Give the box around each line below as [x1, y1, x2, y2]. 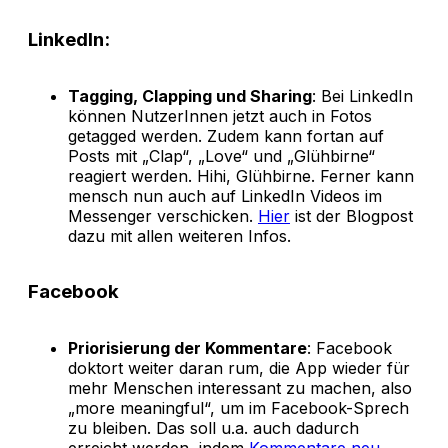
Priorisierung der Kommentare [68, 338, 307, 359]
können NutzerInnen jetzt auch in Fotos [68, 105, 372, 126]
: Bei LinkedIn [312, 85, 413, 106]
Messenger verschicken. [68, 205, 258, 226]
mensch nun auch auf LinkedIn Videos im [68, 185, 382, 206]
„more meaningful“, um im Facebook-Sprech [68, 398, 409, 419]
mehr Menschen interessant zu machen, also [68, 378, 412, 399]
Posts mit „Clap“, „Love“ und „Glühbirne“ [68, 145, 375, 166]
